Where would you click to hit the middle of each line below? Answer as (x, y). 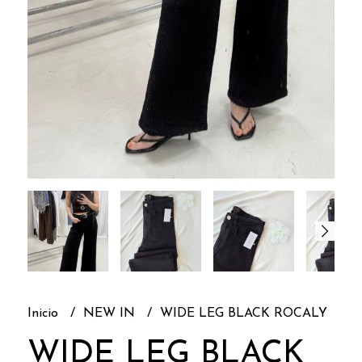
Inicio (44, 313)
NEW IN (111, 313)
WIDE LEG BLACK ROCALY (243, 313)
